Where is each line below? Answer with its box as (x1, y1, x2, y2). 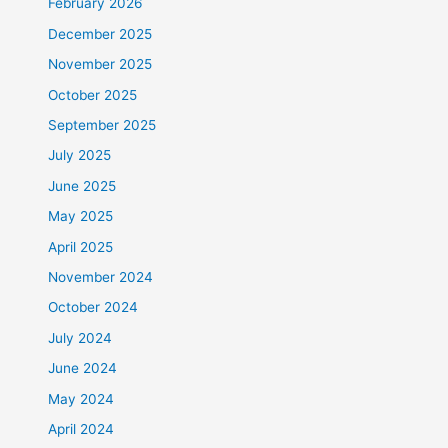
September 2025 (48, 117, 157, 134)
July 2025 (48, 147, 112, 164)
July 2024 (48, 329, 113, 346)
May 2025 (48, 208, 114, 225)
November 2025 (48, 56, 153, 73)
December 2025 (48, 25, 153, 42)
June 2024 (48, 360, 118, 377)
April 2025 (48, 238, 114, 255)
